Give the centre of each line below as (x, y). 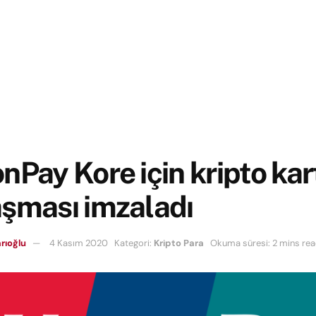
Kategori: (133, 243)
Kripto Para (179, 243)
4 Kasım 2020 (79, 243)
